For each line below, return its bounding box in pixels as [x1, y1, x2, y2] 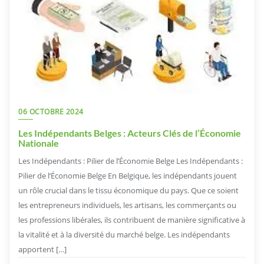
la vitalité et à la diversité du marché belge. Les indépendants [18, 229, 230, 240]
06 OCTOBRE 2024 [18, 106, 84, 117]
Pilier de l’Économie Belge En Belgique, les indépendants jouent [18, 170, 237, 181]
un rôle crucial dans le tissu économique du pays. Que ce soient [18, 184, 239, 196]
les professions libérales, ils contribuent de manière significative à [18, 214, 245, 225]
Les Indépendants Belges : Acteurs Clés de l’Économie [18, 127, 241, 138]
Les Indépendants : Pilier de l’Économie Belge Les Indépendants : [18, 155, 243, 166]
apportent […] [18, 243, 67, 255]
